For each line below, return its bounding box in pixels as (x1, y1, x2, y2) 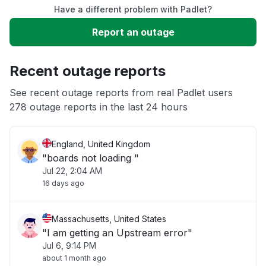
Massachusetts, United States (52, 214, 166, 224)
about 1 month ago (42, 254, 106, 262)
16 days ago (42, 179, 84, 188)
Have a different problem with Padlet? (54, 4, 212, 14)
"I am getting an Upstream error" (42, 227, 192, 239)
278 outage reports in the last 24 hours (9, 101, 188, 113)
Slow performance (22, 14, 107, 26)
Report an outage (91, 26, 175, 38)
